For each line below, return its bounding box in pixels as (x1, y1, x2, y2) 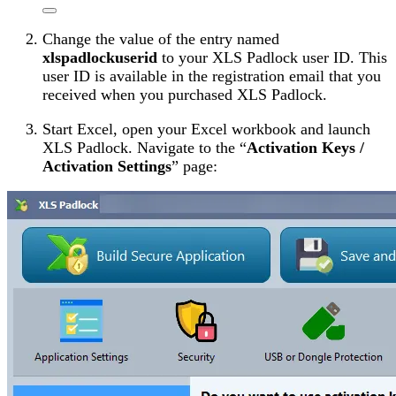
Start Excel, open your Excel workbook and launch (42, 119, 370, 138)
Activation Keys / (247, 138, 364, 156)
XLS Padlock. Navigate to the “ (42, 138, 247, 156)
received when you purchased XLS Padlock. (42, 86, 327, 104)
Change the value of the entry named (42, 30, 279, 49)
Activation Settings (42, 156, 171, 175)
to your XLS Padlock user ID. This (157, 49, 387, 67)
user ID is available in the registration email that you (42, 67, 381, 86)
